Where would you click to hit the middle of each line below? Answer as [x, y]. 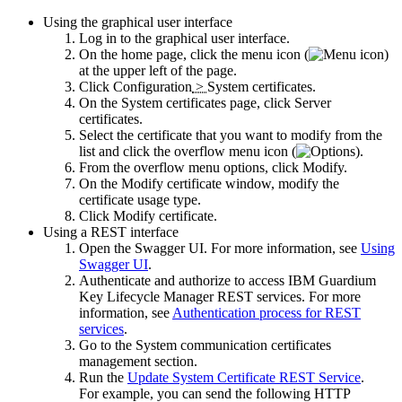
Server [313, 103]
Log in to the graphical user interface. [184, 39]
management [115, 362]
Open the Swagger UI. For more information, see [220, 249]
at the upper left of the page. [158, 71]
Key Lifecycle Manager [146, 297]
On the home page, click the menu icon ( [194, 55]
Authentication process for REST [267, 313]
